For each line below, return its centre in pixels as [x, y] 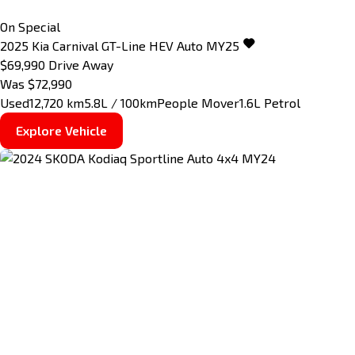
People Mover [198, 102]
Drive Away [81, 64]
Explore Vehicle [61, 130]
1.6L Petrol [270, 102]
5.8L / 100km [120, 102]
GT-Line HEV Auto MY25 [170, 45]
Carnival [75, 45]
